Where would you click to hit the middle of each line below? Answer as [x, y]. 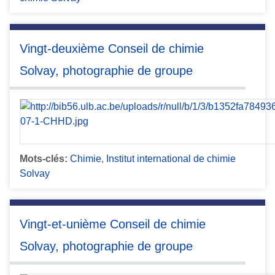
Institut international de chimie [171, 158]
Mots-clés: [44, 158]
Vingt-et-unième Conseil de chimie [113, 224]
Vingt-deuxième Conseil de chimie [112, 49]
